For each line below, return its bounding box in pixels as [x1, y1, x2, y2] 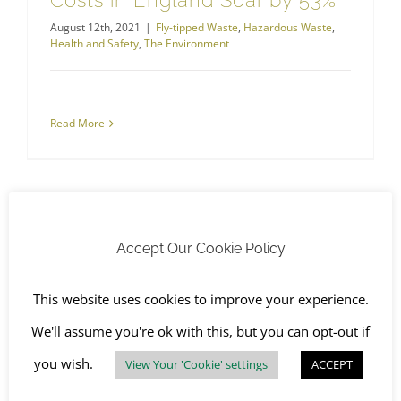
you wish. [33, 354, 97, 373]
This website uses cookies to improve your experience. [32, 290, 369, 309]
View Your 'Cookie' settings [124, 356, 268, 373]
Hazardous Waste [243, 20, 332, 36]
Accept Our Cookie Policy [115, 239, 286, 257]
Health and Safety [50, 36, 139, 52]
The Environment [144, 36, 229, 52]
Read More [50, 115, 105, 132]
